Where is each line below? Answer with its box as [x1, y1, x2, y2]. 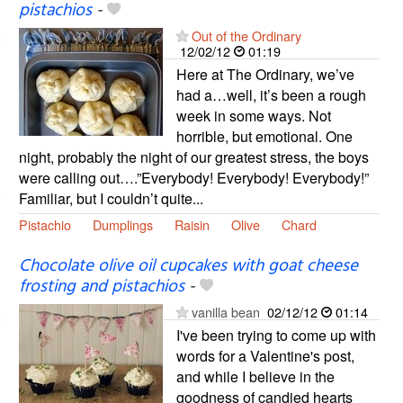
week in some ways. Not [175, 104, 331, 126]
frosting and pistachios [18, 273, 184, 300]
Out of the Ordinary [191, 25, 301, 45]
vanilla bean [191, 301, 264, 321]
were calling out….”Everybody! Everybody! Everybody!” [18, 166, 369, 188]
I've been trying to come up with [175, 324, 376, 345]
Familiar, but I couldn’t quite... [18, 187, 203, 209]
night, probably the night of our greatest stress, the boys [18, 146, 369, 167]
